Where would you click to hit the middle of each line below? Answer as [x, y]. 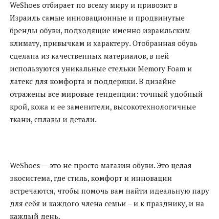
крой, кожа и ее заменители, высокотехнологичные [103, 106]
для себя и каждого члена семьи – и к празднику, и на [107, 203]
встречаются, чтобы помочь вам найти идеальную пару [109, 190]
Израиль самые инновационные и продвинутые [97, 17]
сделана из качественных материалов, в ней [89, 55]
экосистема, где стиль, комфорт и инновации [91, 178]
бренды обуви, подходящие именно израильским [100, 30]
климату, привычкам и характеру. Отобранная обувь [104, 43]
